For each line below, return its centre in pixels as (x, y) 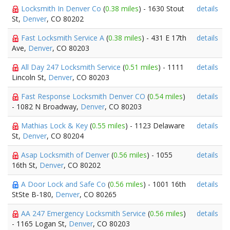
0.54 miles (166, 96)
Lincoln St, (30, 77)
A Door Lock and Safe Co (64, 184)
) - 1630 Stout (161, 8)
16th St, (26, 165)
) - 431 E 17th (164, 38)
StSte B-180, (34, 194)
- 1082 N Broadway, (46, 107)
